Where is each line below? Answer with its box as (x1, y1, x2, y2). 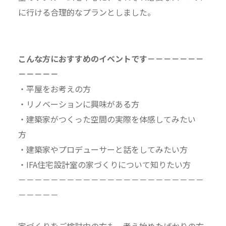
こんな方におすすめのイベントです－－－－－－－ (18, 52, 204, 65)
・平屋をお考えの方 (18, 83, 91, 95)
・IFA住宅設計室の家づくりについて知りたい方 (18, 158, 191, 171)
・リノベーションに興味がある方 (18, 98, 139, 110)
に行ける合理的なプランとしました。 (18, 6, 155, 18)
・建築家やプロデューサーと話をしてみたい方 (18, 143, 188, 155)
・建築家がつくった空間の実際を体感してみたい (18, 113, 196, 125)
